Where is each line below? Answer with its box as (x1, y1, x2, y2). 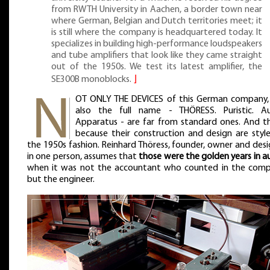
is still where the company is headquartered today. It (51, 27, 262, 37)
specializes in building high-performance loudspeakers (51, 39, 262, 49)
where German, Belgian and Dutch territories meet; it (51, 16, 262, 26)
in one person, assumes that (27, 152, 139, 162)
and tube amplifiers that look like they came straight (51, 50, 262, 60)
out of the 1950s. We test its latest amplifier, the (51, 61, 262, 72)
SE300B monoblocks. (51, 74, 133, 84)
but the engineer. (27, 175, 95, 185)
